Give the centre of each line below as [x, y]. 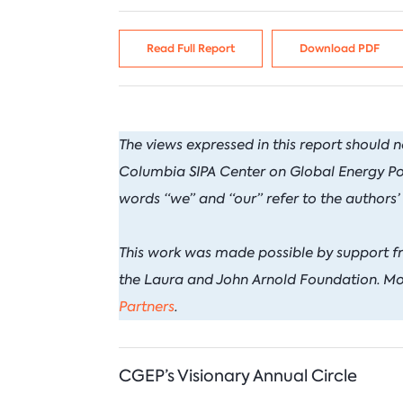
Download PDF [340, 48]
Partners [147, 307]
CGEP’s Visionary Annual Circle [238, 376]
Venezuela [94, 20]
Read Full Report [191, 48]
